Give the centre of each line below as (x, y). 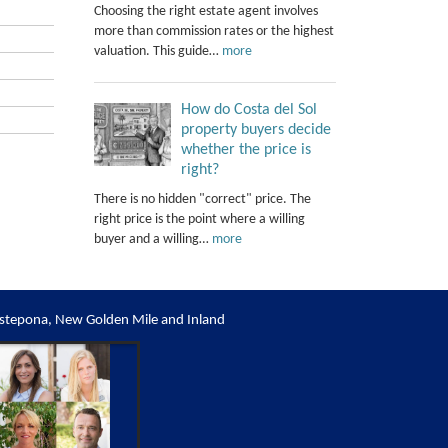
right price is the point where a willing (199, 219)
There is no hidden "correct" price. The (202, 199)
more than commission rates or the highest (213, 31)
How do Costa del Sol (248, 109)
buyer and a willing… (152, 239)
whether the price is (245, 149)
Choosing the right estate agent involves (205, 11)
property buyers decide (255, 129)
